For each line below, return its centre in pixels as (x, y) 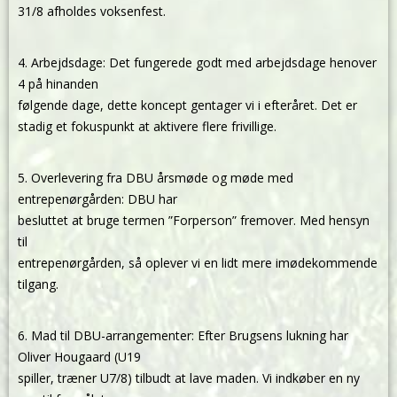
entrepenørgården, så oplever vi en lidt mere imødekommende (198, 263)
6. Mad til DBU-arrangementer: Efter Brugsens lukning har (183, 335)
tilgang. (38, 284)
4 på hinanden (58, 84)
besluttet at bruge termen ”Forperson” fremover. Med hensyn (194, 220)
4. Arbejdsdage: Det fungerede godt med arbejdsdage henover (197, 62)
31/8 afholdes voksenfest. (92, 11)
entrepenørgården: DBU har (97, 199)
